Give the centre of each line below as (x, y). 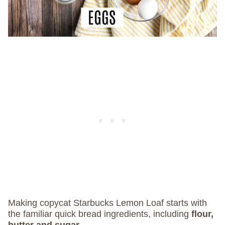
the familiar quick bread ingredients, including (98, 214)
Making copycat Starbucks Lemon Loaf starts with (107, 203)
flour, (201, 214)
